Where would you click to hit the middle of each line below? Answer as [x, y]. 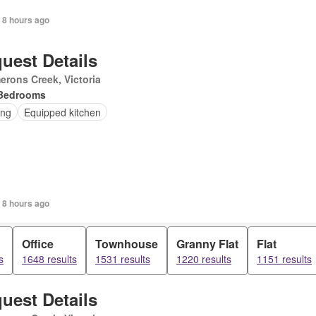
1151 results [284, 259]
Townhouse [127, 244]
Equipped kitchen [62, 112]
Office [38, 244]
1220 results [204, 259]
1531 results [123, 259]
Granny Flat [207, 244]
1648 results [49, 259]
